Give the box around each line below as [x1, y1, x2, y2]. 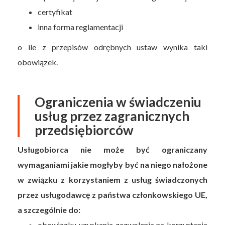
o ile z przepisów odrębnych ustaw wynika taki [18, 42, 207, 52]
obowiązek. [18, 57, 60, 67]
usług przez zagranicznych [35, 107, 190, 124]
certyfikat [38, 7, 73, 17]
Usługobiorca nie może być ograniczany [18, 144, 207, 154]
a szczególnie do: [18, 204, 81, 214]
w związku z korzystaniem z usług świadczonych [18, 174, 207, 184]
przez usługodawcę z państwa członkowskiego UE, [18, 189, 207, 199]
